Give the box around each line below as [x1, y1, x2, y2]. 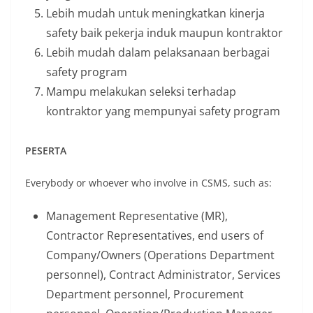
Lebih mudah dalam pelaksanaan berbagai [46, 45, 270, 60]
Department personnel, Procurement [46, 286, 244, 302]
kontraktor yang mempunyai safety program [46, 103, 280, 119]
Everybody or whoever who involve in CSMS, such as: [25, 176, 272, 189]
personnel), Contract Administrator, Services [46, 267, 281, 282]
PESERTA [25, 144, 66, 157]
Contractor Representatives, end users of [46, 228, 263, 243]
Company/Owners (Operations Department [46, 247, 275, 263]
